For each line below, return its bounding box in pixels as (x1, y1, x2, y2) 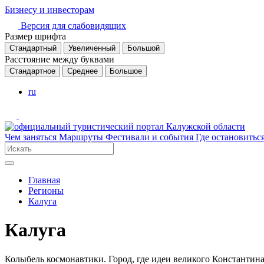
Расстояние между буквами (5, 54, 114, 64)
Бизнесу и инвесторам (5, 5, 94, 15)
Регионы (28, 186, 64, 196)
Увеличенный (68, 44, 115, 52)
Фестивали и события (105, 132, 196, 142)
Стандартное (9, 67, 55, 75)
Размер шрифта (5, 31, 66, 41)
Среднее (67, 67, 98, 75)
